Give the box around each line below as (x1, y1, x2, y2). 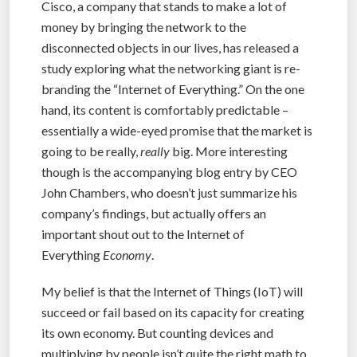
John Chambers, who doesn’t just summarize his (41, 184, 297, 200)
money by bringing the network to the (41, 18, 246, 34)
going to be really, (41, 143, 140, 159)
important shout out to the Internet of (41, 226, 245, 241)
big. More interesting (170, 143, 288, 159)
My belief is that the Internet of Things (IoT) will (41, 283, 303, 299)
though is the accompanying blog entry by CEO (41, 163, 297, 179)
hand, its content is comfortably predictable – (41, 101, 288, 117)
